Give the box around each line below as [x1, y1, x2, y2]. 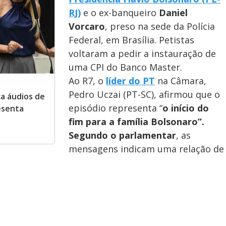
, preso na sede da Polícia [105, 20, 215, 32]
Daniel [159, 7, 188, 19]
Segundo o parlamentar [69, 129, 176, 141]
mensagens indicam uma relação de [69, 143, 224, 155]
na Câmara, [155, 75, 206, 87]
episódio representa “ [69, 102, 162, 114]
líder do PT [106, 75, 155, 87]
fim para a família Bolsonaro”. [69, 116, 204, 128]
